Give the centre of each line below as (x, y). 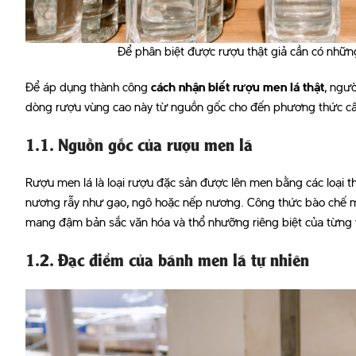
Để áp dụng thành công (88, 89)
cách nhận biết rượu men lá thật (238, 89)
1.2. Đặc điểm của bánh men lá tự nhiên (167, 262)
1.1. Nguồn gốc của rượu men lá (139, 147)
